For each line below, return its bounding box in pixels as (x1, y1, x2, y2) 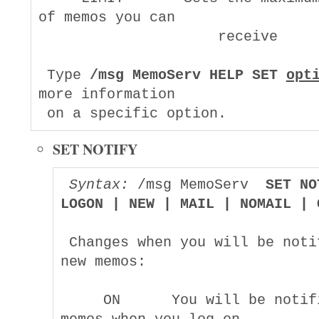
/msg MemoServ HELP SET (89, 67, 286, 84)
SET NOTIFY (53, 138, 138, 159)
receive (38, 28, 278, 46)
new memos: (60, 253, 146, 270)
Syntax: (68, 176, 129, 193)
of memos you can (38, 9, 175, 26)
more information (38, 86, 175, 103)
